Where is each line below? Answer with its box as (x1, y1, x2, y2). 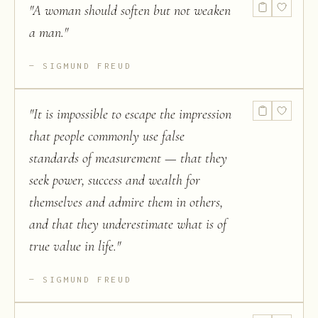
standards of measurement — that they (29, 150, 227, 168)
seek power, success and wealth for (29, 172, 200, 190)
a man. (29, 24, 64, 42)
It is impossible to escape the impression (33, 106, 231, 124)
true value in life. (29, 238, 116, 256)
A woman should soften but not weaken (33, 2, 231, 20)
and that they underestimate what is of (29, 216, 226, 234)
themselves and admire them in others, (29, 194, 223, 212)
